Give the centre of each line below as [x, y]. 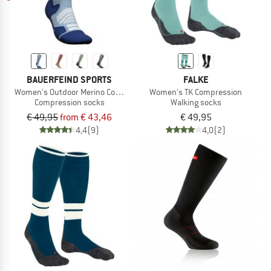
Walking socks [196, 103]
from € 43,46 [86, 117]
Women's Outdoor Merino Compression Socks [95, 92]
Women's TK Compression [196, 92]
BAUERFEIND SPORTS [69, 80]
